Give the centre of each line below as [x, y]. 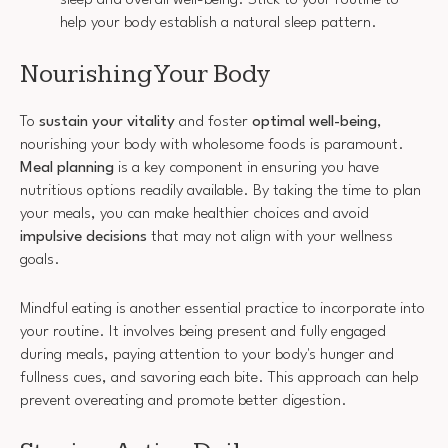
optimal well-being [314, 122]
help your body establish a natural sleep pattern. [218, 22]
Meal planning [67, 168]
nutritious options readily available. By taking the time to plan [220, 191]
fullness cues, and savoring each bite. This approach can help [219, 377]
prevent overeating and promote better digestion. [183, 400]
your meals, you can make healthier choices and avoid [194, 214]
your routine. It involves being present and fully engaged [203, 331]
